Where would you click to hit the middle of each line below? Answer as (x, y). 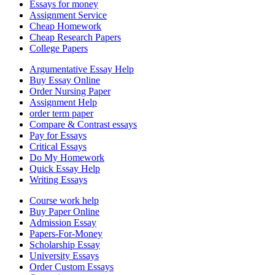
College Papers (59, 48)
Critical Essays (58, 147)
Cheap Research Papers (75, 37)
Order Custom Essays (72, 267)
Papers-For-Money (66, 234)
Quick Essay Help (65, 169)
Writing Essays (58, 180)
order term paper (61, 114)
